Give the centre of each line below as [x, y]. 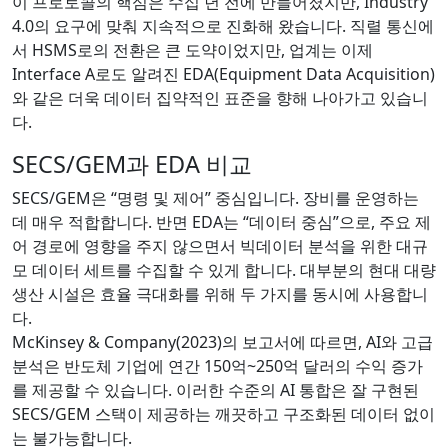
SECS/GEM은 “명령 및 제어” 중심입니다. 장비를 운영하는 [215, 197]
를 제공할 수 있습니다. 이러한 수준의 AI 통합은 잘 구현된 [215, 389]
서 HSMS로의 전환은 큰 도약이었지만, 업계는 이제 [192, 49]
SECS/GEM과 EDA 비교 [132, 163]
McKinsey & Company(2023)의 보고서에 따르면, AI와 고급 [222, 341]
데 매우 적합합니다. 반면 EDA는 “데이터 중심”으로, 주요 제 [221, 221]
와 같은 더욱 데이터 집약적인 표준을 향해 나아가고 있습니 [220, 97]
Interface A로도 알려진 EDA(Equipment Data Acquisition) [223, 73]
